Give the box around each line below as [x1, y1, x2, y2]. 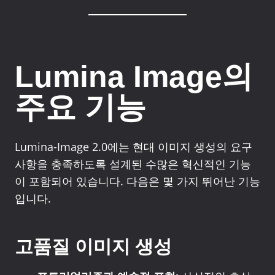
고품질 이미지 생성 [15, 236, 172, 257]
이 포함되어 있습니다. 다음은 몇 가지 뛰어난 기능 [15, 174, 260, 188]
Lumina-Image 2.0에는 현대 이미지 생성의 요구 [15, 139, 252, 154]
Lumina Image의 [15, 60, 253, 94]
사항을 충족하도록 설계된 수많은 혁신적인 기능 [15, 157, 251, 171]
